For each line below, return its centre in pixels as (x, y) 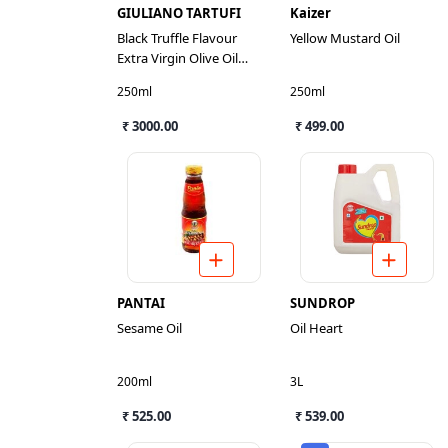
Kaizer (310, 13)
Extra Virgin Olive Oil (177, 58)
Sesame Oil (149, 328)
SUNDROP (322, 303)
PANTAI (141, 303)
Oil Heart (316, 328)
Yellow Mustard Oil (345, 38)
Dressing (143, 78)
